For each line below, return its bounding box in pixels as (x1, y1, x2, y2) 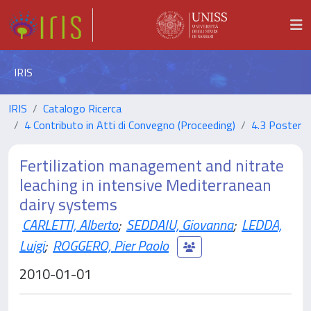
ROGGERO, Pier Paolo (53, 234, 169, 256)
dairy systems (19, 192, 117, 217)
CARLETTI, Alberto (22, 214, 118, 235)
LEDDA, (242, 214, 282, 235)
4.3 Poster (251, 117, 301, 133)
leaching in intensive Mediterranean (19, 172, 271, 197)
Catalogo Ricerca (43, 100, 121, 117)
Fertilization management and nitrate (19, 153, 284, 178)
